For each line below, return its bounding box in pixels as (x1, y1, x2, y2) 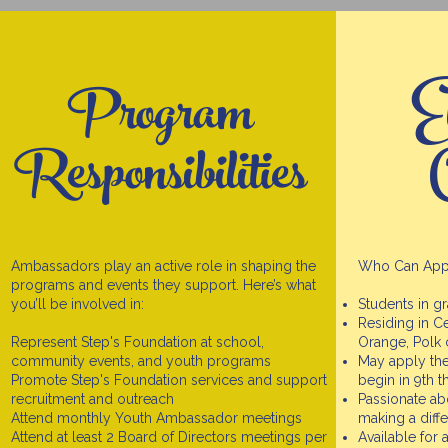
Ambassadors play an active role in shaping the (10, 258, 316, 274)
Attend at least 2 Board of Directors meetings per (10, 429, 327, 445)
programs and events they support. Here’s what (10, 277, 316, 293)
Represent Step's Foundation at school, (10, 334, 264, 350)
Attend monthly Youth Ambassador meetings (10, 410, 306, 426)
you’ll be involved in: (10, 296, 144, 312)
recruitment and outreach (10, 391, 174, 407)
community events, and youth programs (10, 353, 271, 369)
